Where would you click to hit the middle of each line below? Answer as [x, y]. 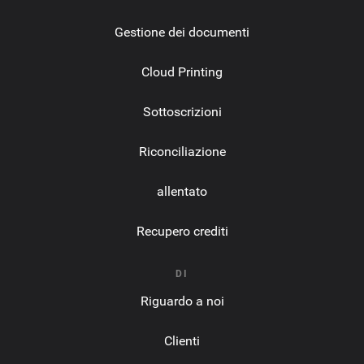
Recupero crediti [182, 231]
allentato [182, 191]
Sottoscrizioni [182, 112]
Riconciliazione [182, 152]
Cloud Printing [182, 72]
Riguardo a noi [182, 301]
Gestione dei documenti [182, 32]
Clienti [182, 341]
